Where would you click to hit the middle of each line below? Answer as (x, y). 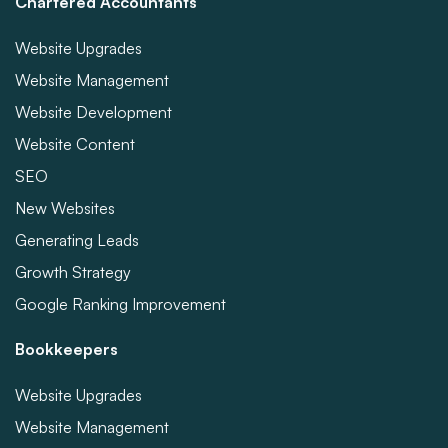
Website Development (93, 112)
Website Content (75, 144)
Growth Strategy (73, 272)
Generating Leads (77, 240)
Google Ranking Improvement (120, 304)
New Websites (65, 208)
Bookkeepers (66, 349)
